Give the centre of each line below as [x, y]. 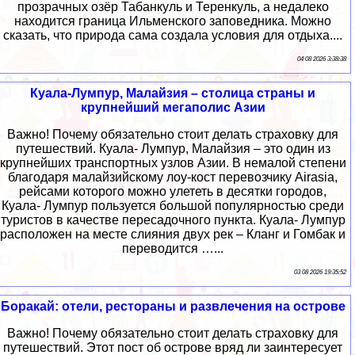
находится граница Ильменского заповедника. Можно [173, 21]
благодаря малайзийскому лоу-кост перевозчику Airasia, [173, 177]
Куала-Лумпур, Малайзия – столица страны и [173, 93]
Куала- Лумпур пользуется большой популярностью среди [173, 205]
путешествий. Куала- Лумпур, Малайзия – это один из [173, 148]
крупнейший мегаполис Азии [173, 107]
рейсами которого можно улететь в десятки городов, [173, 191]
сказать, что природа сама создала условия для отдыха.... [173, 35]
